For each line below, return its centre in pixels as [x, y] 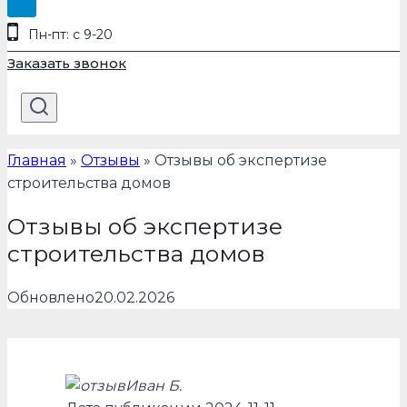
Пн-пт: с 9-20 [70, 34]
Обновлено [51, 298]
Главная [37, 160]
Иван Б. [154, 386]
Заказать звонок [67, 63]
